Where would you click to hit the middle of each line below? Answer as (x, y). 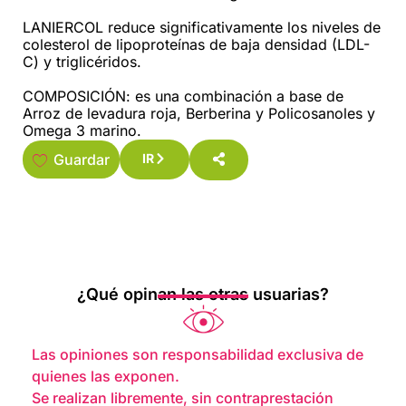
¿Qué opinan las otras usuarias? (203, 294)
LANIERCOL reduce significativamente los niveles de (202, 27)
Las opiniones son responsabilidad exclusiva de (198, 354)
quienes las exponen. (106, 376)
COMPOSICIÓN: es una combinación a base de (183, 96)
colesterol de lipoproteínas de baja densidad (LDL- (196, 44)
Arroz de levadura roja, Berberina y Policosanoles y (199, 113)
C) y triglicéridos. (82, 61)
